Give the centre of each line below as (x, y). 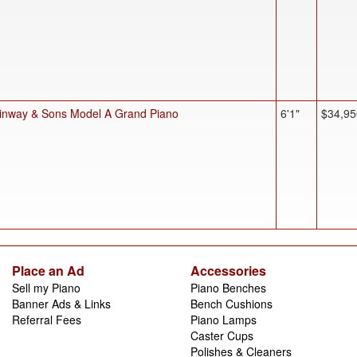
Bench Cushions (231, 303)
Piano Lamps (224, 319)
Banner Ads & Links (61, 303)
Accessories (228, 270)
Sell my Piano (46, 287)
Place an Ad (48, 270)
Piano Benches (228, 287)
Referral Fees (47, 319)
